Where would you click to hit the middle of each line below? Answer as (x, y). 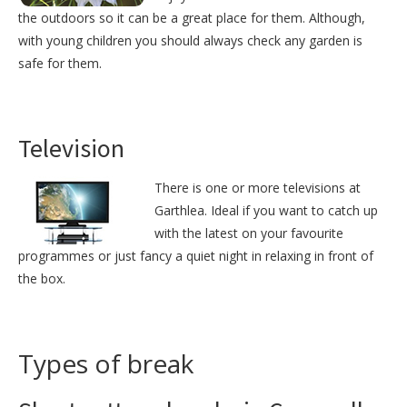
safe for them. (60, 64)
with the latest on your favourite (249, 233)
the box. (42, 279)
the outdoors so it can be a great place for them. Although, (192, 18)
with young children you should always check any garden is (190, 41)
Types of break (106, 364)
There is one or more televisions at (258, 188)
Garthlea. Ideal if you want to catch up (266, 211)
